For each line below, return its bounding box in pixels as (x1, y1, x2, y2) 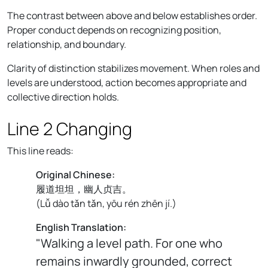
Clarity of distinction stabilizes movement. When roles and (7, 61, 260, 75)
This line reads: (7, 144, 74, 157)
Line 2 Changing (7, 116, 132, 141)
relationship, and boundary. (7, 37, 126, 51)
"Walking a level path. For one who (36, 234, 223, 251)
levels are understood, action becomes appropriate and (7, 75, 246, 89)
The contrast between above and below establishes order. (7, 8, 257, 22)
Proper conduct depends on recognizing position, (7, 23, 221, 36)
